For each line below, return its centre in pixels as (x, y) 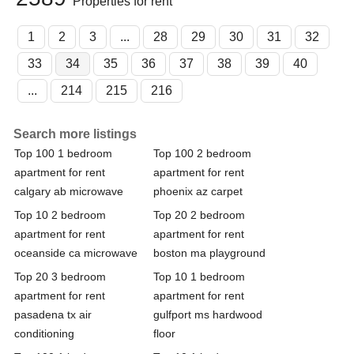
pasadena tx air (53, 314)
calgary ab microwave (69, 191)
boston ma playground (209, 252)
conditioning (44, 333)
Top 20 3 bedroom (60, 276)
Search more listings (75, 134)
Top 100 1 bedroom (63, 153)
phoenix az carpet (198, 191)
